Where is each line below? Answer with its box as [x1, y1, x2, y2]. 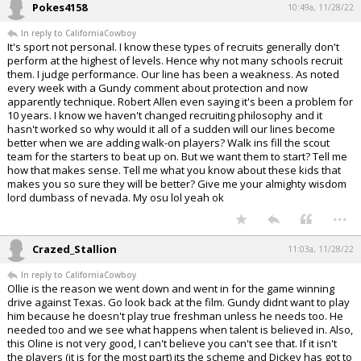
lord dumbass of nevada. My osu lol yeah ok [7, 190, 224, 205]
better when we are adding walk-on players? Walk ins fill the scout [7, 135, 330, 151]
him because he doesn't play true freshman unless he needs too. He [7, 309, 343, 324]
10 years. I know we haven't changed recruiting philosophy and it [7, 108, 322, 123]
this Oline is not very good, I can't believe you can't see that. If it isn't [7, 336, 337, 351]
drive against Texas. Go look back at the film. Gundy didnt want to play [7, 295, 350, 310]
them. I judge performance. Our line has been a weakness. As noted [7, 67, 339, 82]
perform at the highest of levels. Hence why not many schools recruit [7, 53, 342, 68]
